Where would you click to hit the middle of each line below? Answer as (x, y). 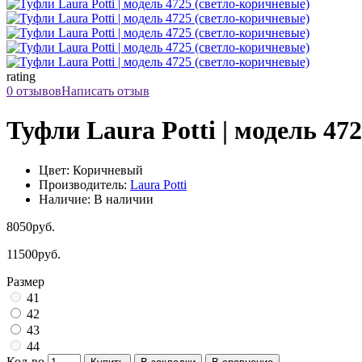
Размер (25, 281)
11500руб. (34, 254)
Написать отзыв (105, 91)
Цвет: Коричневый (91, 170)
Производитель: (84, 184)
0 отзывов (34, 91)
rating (21, 76)
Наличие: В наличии (96, 199)
